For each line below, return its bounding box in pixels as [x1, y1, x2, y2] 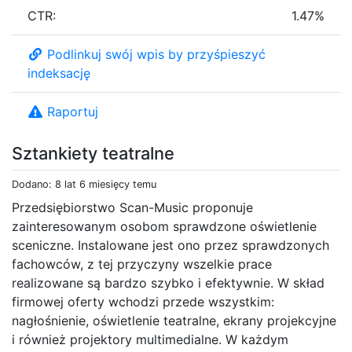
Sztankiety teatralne [12, 142, 174, 163]
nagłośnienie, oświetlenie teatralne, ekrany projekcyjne [12, 312, 336, 328]
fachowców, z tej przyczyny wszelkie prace [12, 255, 272, 272]
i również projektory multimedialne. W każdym [12, 331, 288, 347]
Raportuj [47, 103, 98, 119]
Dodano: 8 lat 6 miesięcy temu [12, 178, 156, 190]
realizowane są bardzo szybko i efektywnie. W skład [12, 274, 324, 291]
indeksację [27, 64, 90, 81]
